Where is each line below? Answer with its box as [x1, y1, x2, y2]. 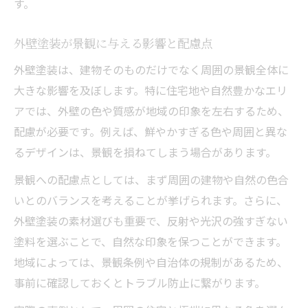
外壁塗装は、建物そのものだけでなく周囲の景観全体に [14, 60, 289, 78]
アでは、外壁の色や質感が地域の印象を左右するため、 [14, 102, 289, 119]
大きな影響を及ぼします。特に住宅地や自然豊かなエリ [14, 81, 287, 98]
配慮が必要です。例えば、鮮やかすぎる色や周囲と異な [14, 122, 287, 140]
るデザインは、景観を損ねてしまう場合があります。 [14, 143, 276, 160]
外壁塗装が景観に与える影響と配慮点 [14, 34, 212, 52]
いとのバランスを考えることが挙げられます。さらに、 [14, 191, 287, 208]
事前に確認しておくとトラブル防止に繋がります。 [14, 274, 265, 291]
